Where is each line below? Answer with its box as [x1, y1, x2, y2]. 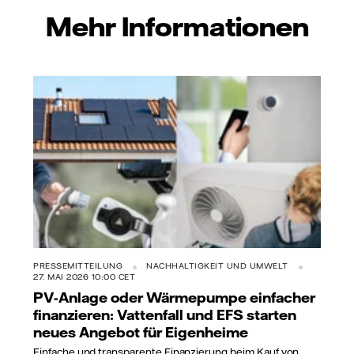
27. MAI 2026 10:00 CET [33, 272, 135, 283]
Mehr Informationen [45, 9, 309, 42]
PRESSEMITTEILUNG [33, 261, 122, 272]
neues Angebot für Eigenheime [33, 323, 248, 341]
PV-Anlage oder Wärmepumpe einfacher [33, 288, 315, 307]
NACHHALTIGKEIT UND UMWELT [146, 261, 288, 272]
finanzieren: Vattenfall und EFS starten [33, 306, 296, 324]
